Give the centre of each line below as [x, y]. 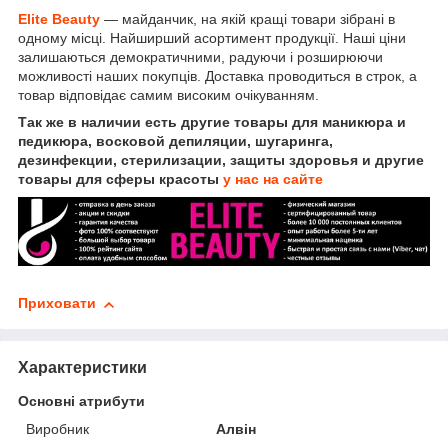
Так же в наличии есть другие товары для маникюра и [212, 121]
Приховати [57, 303]
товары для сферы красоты [120, 178]
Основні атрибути [81, 401]
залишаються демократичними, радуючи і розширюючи [200, 56]
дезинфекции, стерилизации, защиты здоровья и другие [221, 159]
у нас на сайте [273, 178]
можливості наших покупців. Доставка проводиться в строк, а [217, 75]
